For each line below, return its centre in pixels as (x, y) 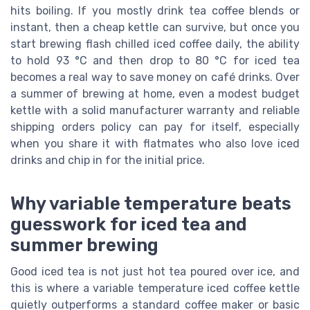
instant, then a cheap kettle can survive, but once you (155, 27)
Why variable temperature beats (151, 204)
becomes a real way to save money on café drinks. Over (155, 77)
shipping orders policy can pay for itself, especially (155, 127)
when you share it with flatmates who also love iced (155, 143)
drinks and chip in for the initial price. (108, 160)
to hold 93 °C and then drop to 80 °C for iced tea (155, 60)
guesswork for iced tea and (129, 225)
